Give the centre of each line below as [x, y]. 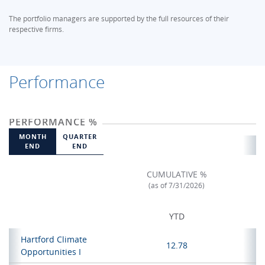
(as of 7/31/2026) [177, 185]
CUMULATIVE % [177, 174]
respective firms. [36, 29]
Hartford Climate [54, 239]
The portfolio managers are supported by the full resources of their [119, 19]
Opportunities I [51, 252]
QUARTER [80, 137]
